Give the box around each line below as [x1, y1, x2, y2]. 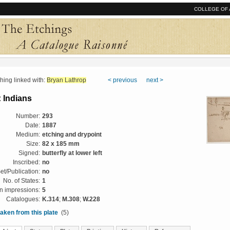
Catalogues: [6, 196, 40, 202]
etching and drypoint [42, 131, 102, 138]
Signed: [18, 150, 40, 156]
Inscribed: [13, 159, 40, 165]
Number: [16, 113, 40, 119]
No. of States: [3, 178, 40, 184]
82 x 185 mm [42, 141, 80, 147]
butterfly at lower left [42, 150, 102, 156]
